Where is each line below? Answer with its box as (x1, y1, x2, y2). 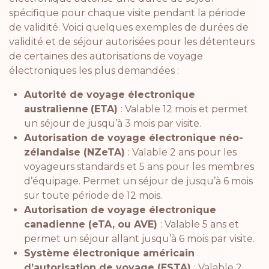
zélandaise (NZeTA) (24, 146, 128, 158)
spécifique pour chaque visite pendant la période (9, 7, 246, 19)
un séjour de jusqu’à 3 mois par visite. (24, 117, 201, 129)
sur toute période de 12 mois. (24, 189, 162, 201)
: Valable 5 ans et (160, 218, 239, 230)
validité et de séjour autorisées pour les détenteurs (9, 35, 255, 47)
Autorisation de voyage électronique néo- (24, 131, 243, 144)
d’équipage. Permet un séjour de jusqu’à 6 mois (24, 175, 253, 187)
